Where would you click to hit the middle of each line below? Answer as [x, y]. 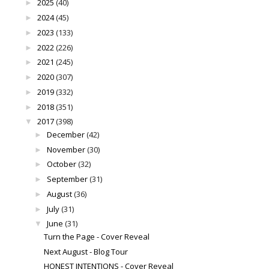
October [61, 164]
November [66, 149]
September [67, 179]
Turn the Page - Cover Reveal [97, 236]
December [65, 134]
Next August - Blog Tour [86, 251]
